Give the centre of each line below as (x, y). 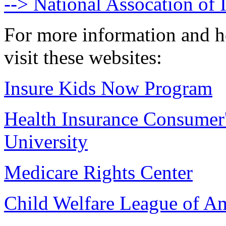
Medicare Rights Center (98, 172)
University (46, 141)
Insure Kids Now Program (108, 88)
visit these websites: (83, 57)
